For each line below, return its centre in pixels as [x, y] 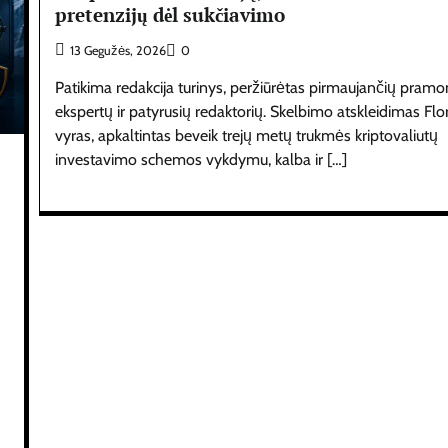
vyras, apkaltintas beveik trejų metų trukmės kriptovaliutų [247, 136]
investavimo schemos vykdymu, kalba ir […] [201, 160]
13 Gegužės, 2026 [118, 51]
